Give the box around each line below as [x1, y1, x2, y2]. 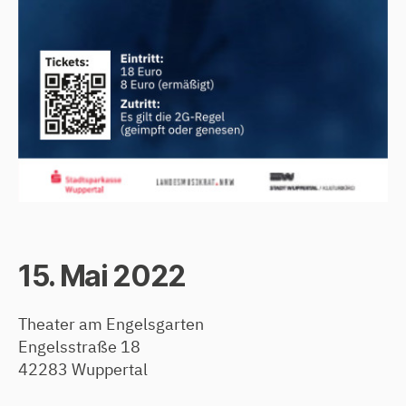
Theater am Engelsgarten [18, 313, 204, 334]
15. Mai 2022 [18, 257, 187, 294]
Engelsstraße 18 [18, 335, 140, 357]
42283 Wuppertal [18, 358, 148, 380]
